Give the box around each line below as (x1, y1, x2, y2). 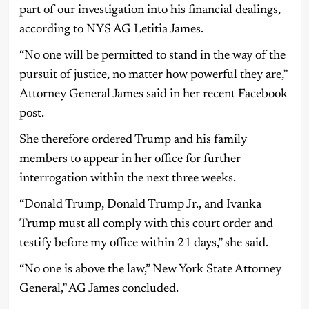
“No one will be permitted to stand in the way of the (19, 49, 286, 62)
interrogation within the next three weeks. (19, 172, 236, 185)
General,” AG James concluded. (19, 282, 179, 295)
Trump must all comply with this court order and (19, 217, 273, 230)
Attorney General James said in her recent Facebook (19, 88, 288, 101)
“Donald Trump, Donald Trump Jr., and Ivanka (19, 198, 261, 211)
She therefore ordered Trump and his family (19, 133, 247, 146)
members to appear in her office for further (19, 152, 241, 166)
